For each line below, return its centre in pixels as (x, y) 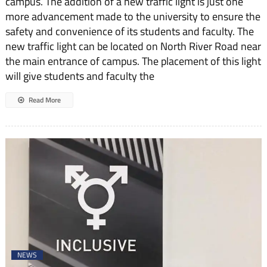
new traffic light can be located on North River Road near (133, 46)
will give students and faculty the (80, 76)
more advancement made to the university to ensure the (133, 17)
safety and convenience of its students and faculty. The (129, 32)
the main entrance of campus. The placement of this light (133, 61)
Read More (44, 100)
